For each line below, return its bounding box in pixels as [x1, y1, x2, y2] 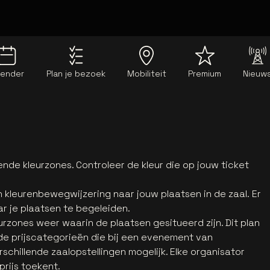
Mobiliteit [127, 68, 166, 79]
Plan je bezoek [46, 68, 105, 79]
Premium [188, 68, 222, 79]
